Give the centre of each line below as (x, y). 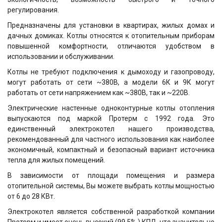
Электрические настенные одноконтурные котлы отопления (111, 108)
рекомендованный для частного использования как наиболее (111, 139)
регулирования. (33, 10)
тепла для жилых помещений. (56, 160)
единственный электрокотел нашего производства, (111, 129)
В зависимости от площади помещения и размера (111, 176)
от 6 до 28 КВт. (31, 196)
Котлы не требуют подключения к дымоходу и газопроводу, (111, 72)
